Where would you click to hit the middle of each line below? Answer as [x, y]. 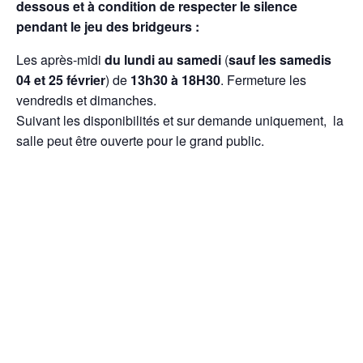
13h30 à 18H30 [175, 79]
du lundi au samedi [163, 59]
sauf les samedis [280, 59]
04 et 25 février [61, 79]
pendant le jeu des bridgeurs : [108, 26]
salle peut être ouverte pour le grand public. [140, 140]
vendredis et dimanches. [86, 100]
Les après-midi [60, 59]
